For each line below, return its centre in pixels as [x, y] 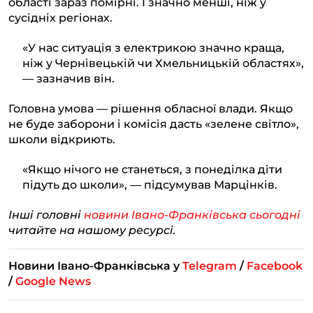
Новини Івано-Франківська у [95, 265]
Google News [53, 281]
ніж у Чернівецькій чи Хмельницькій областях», [163, 63]
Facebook [275, 265]
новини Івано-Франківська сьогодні [192, 214]
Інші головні [46, 214]
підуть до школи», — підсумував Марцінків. [150, 184]
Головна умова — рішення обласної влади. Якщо [151, 108]
